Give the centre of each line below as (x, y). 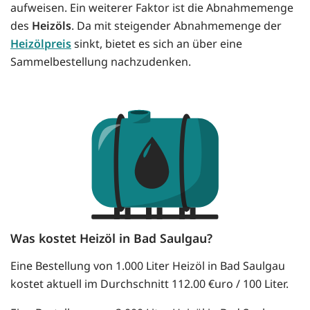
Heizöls (52, 26)
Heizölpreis (41, 44)
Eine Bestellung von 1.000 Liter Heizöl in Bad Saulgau (148, 266)
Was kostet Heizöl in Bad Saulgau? (111, 238)
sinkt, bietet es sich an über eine (157, 44)
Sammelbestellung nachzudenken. (101, 62)
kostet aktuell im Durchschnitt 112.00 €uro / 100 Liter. (149, 284)
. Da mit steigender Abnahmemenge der (176, 26)
